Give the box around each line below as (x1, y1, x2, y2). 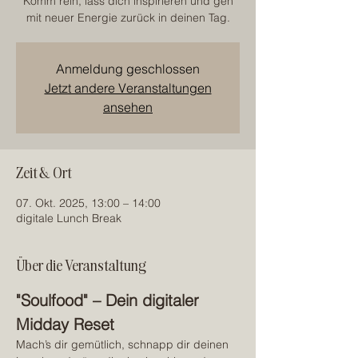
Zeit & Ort (16, 163, 72, 181)
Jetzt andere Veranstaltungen (44, 80, 212, 96)
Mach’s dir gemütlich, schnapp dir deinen (16, 337, 232, 352)
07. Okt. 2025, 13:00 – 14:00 (16, 196, 161, 210)
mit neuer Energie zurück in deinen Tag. (26, 10, 230, 25)
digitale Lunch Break (16, 211, 121, 225)
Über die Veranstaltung (16, 256, 146, 274)
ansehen (103, 99, 153, 115)
